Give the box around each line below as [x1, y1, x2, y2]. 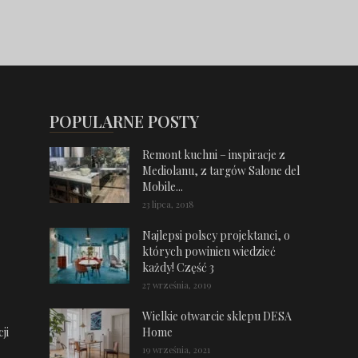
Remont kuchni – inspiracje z [142, 147, 285, 162]
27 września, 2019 [142, 279, 211, 291]
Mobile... [142, 179, 183, 194]
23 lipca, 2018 [142, 198, 194, 210]
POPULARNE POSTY [50, 110, 199, 132]
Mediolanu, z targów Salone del [142, 163, 300, 178]
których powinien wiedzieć [142, 244, 276, 259]
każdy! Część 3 [142, 260, 214, 275]
